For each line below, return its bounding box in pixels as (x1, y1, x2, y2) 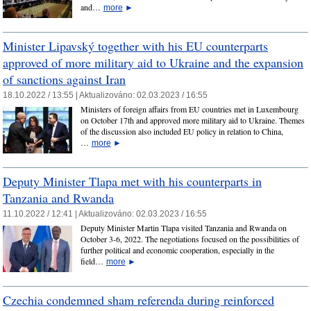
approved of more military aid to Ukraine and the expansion (3, 53, 303, 71)
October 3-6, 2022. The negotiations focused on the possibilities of (80, 233, 299, 245)
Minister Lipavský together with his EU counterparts (3, 37, 268, 54)
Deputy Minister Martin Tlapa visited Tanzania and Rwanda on (80, 222, 287, 234)
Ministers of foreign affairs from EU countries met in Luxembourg (80, 103, 299, 115)
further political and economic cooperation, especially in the (80, 244, 274, 256)
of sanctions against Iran (3, 70, 126, 87)
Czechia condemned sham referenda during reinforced (3, 291, 274, 308)
